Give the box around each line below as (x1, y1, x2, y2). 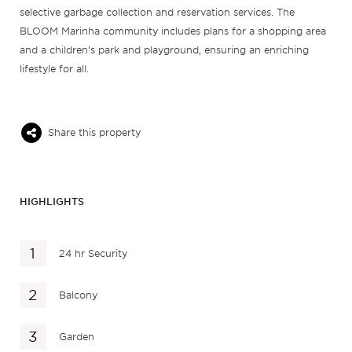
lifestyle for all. (19, 63, 89, 75)
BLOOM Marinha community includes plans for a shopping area (19, 25, 326, 38)
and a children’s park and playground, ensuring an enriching (19, 44, 309, 57)
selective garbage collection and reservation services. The (19, 6, 295, 19)
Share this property (47, 126, 141, 139)
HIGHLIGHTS (19, 196, 84, 208)
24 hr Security (59, 247, 128, 259)
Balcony (59, 288, 98, 301)
